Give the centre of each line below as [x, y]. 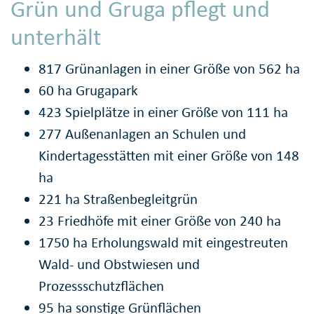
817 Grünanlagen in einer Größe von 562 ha [169, 69]
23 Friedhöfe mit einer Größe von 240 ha [160, 221]
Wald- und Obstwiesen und [119, 265]
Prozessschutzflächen [101, 286]
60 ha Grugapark [88, 91]
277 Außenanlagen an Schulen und [142, 134]
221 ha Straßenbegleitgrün [118, 199]
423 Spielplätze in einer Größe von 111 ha [163, 112]
